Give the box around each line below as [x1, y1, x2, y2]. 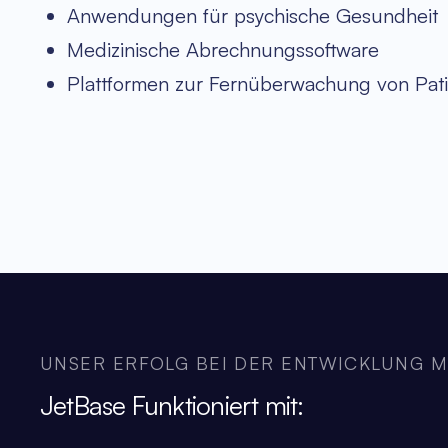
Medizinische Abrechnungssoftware [67, 37, 379, 63]
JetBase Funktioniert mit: [40, 389, 304, 422]
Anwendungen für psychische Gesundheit [67, 3, 438, 29]
